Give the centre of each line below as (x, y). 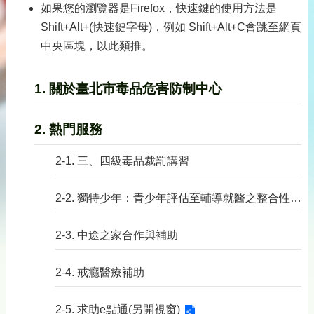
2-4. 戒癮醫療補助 (100, 272)
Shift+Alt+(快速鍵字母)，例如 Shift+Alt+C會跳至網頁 (171, 27)
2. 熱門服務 (68, 129)
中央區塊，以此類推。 (97, 46)
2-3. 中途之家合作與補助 (117, 235)
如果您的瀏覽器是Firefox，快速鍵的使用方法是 (159, 8)
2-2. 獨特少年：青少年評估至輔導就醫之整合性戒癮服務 (296, 198)
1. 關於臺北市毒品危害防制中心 (128, 89)
